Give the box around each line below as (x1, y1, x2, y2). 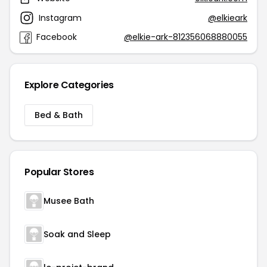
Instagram (39, 11, 82, 24)
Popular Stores (24, 165, 94, 179)
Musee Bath (44, 195, 94, 207)
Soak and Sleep (44, 228, 111, 240)
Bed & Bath (35, 109, 83, 121)
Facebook (36, 31, 77, 43)
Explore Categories (24, 78, 114, 92)
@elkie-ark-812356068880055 (124, 31, 247, 43)
